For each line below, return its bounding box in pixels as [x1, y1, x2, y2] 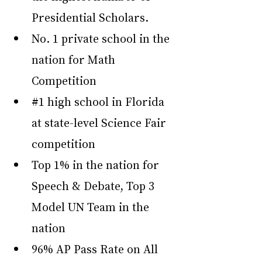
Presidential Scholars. [32, 9, 149, 25]
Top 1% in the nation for [32, 157, 162, 173]
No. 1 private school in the [32, 30, 173, 46]
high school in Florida [44, 94, 167, 109]
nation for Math [32, 51, 118, 67]
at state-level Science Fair [32, 115, 169, 130]
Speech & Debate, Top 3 [32, 178, 157, 194]
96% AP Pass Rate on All [32, 241, 161, 257]
